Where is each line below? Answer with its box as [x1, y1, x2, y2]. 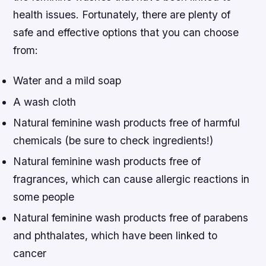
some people [13, 191, 75, 204]
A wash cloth [13, 95, 77, 108]
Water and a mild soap [13, 74, 122, 87]
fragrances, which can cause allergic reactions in [13, 173, 250, 186]
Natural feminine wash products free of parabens [13, 211, 249, 224]
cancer [13, 247, 47, 260]
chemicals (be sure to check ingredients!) [13, 134, 214, 147]
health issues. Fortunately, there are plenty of [13, 8, 231, 21]
